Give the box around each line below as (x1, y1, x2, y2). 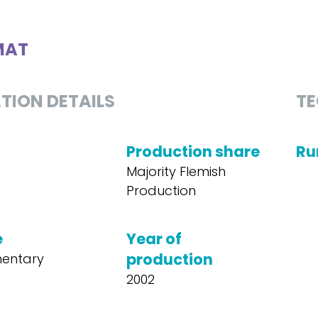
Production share (126, 141, 260, 162)
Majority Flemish (126, 163, 226, 180)
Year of (126, 229, 182, 249)
